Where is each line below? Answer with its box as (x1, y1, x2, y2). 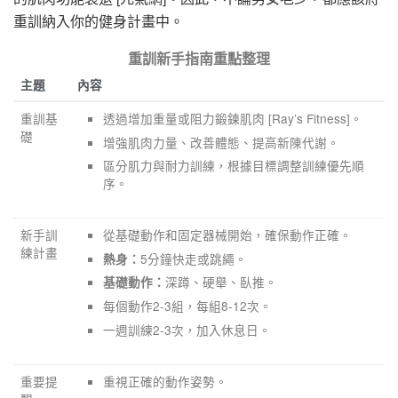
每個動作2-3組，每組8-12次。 (103, 297, 273, 315)
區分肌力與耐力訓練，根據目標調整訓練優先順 (103, 156, 365, 175)
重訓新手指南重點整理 (128, 47, 270, 68)
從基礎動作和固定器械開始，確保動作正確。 (103, 225, 353, 243)
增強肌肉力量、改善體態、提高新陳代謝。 (103, 132, 340, 151)
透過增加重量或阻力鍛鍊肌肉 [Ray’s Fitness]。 (103, 108, 363, 127)
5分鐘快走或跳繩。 (140, 249, 248, 267)
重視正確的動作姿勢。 (103, 371, 228, 390)
